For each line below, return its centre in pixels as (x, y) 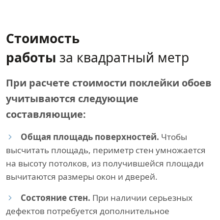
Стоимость (43, 38)
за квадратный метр (123, 57)
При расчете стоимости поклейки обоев (109, 83)
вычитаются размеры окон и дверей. (82, 177)
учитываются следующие (72, 98)
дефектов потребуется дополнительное (88, 211)
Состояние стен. (55, 198)
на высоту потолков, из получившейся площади (105, 163)
